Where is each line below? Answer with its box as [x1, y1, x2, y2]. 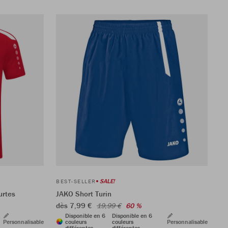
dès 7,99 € [56, 200, 94, 210]
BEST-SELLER [56, 177, 96, 185]
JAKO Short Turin [56, 188, 111, 198]
